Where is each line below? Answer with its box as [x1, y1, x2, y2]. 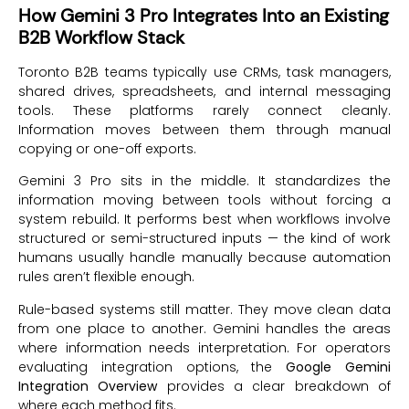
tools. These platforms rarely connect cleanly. [18, 100, 391, 120]
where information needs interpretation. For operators [18, 338, 391, 357]
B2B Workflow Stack [18, 25, 184, 49]
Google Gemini [286, 357, 392, 376]
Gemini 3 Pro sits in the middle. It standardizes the [18, 172, 391, 191]
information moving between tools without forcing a [18, 191, 391, 210]
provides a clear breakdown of [157, 376, 392, 395]
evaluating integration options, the [18, 357, 287, 376]
